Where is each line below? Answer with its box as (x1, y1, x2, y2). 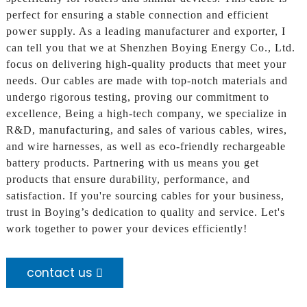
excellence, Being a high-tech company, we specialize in (5, 108, 287, 120)
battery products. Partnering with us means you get (5, 157, 259, 169)
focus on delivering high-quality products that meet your (5, 58, 286, 71)
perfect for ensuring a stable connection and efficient (5, 9, 269, 21)
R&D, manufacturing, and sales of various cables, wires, (5, 124, 287, 136)
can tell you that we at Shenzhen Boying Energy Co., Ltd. (5, 42, 295, 54)
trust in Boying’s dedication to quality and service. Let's (5, 206, 285, 219)
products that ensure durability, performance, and (5, 173, 250, 186)
